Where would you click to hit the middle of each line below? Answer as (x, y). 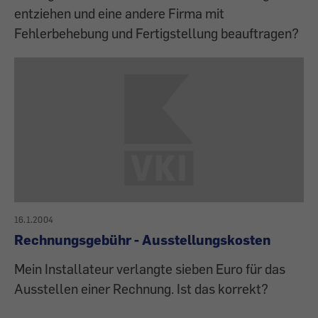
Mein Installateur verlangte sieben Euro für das (150, 269)
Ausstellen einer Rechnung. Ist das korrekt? (141, 289)
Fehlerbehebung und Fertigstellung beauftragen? (157, 33)
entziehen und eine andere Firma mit (119, 13)
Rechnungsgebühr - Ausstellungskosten (142, 240)
